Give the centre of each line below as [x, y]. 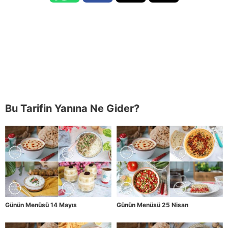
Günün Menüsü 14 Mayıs [41, 205]
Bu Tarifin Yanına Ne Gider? [72, 109]
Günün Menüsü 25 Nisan [152, 205]
